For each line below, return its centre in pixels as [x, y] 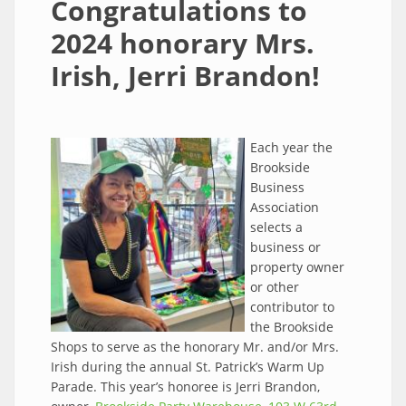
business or [285, 247]
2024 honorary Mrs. [183, 43]
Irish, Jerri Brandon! [185, 76]
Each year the [291, 148]
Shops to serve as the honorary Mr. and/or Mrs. [195, 347]
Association [285, 208]
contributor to [292, 307]
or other [275, 287]
